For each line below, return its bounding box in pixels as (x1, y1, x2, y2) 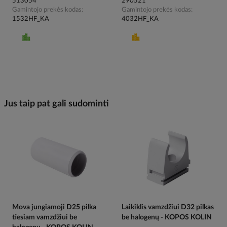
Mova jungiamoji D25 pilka (12, 203, 96, 211)
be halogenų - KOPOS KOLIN (122, 213, 212, 221)
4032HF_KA (122, 16, 159, 23)
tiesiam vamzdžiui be (12, 213, 77, 221)
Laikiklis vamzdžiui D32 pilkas (122, 203, 214, 211)
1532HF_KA (12, 16, 49, 23)
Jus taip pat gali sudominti (4, 99, 109, 109)
